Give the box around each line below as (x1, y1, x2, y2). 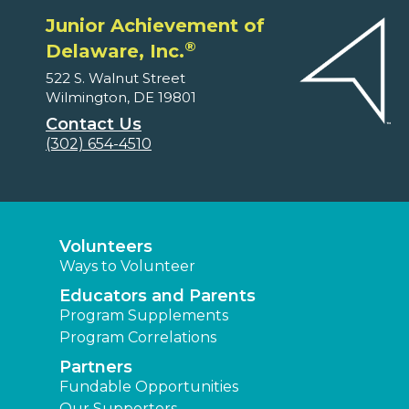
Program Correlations (59, 329, 216, 347)
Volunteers (59, 236, 152, 257)
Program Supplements (59, 307, 228, 325)
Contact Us (46, 114, 142, 135)
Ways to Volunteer (59, 257, 195, 276)
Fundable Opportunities (59, 378, 238, 396)
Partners (59, 357, 132, 378)
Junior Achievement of (46, 15, 265, 37)
